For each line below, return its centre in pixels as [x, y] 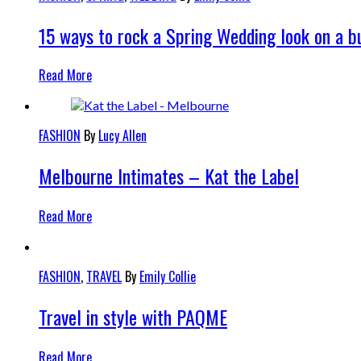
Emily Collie [168, 277]
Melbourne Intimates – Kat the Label [169, 176]
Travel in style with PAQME [133, 317]
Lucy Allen [122, 136]
